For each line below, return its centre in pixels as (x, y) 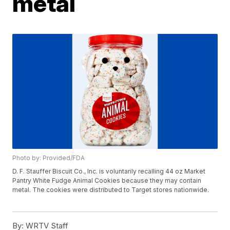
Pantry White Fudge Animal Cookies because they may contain (107, 181)
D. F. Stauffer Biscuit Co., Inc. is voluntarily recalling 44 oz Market (109, 171)
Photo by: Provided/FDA (49, 158)
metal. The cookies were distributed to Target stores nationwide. (111, 190)
